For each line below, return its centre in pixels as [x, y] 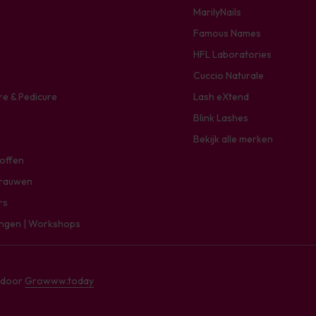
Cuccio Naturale [229, 75]
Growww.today [59, 281]
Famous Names [227, 33]
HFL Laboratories [232, 54]
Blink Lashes [221, 118]
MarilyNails [217, 12]
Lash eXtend [221, 97]
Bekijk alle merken [233, 139]
